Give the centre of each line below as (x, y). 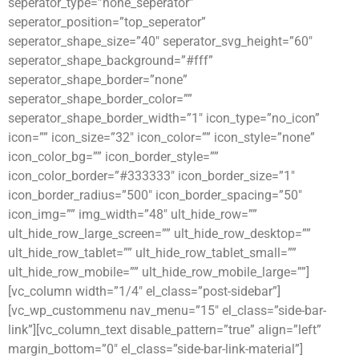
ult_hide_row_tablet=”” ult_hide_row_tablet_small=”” (152, 252)
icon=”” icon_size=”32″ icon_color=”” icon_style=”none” (161, 137)
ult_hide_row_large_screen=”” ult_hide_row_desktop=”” (159, 233)
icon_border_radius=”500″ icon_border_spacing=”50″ (155, 195)
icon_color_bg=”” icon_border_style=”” (113, 156)
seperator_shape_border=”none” (98, 79)
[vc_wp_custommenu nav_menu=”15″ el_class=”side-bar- (167, 310)
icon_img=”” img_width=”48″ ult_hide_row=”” (133, 214)
